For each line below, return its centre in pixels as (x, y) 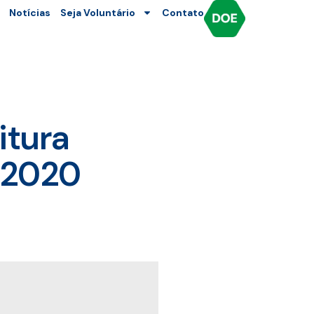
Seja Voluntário (98, 13)
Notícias (30, 13)
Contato (183, 13)
